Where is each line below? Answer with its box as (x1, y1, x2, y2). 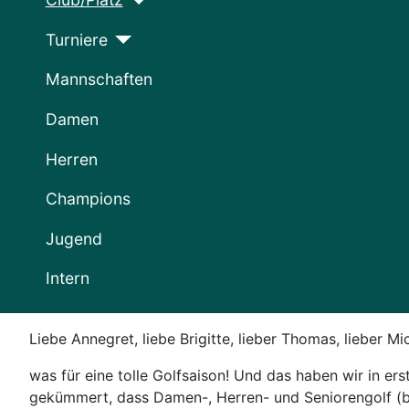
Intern (45, 268, 89, 288)
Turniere (45, 29, 108, 49)
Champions (45, 189, 131, 209)
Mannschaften (45, 69, 152, 89)
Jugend (45, 228, 102, 248)
